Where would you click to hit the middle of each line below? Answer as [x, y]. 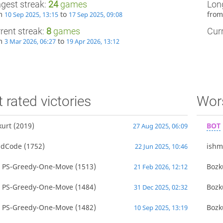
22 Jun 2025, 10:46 [162, 146]
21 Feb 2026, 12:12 [161, 167]
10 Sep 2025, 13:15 [32, 14]
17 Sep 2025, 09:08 [96, 14]
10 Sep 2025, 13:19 [161, 208]
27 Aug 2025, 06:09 [161, 126]
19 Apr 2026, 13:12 [93, 41]
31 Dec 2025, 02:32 [161, 187]
